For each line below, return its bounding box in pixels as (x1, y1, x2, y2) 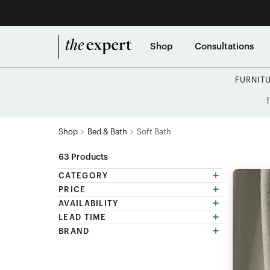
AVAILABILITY (58, 199, 119, 207)
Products (69, 152, 108, 162)
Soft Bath (137, 128, 171, 136)
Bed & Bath (87, 128, 127, 136)
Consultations (195, 42, 254, 51)
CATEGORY (58, 171, 108, 180)
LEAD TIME (58, 213, 107, 221)
